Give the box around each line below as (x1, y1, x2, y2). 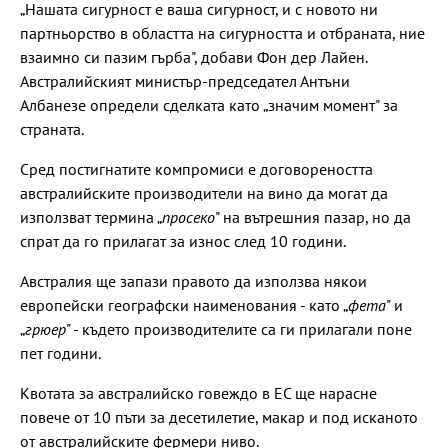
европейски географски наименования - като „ (20, 294, 348, 315)
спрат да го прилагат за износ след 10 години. (20, 230, 346, 251)
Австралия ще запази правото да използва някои (20, 270, 367, 291)
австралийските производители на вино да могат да (20, 182, 388, 203)
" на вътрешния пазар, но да (215, 206, 411, 227)
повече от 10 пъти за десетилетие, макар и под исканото (20, 406, 418, 427)
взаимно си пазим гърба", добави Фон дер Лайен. (20, 46, 367, 67)
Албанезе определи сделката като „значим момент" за (20, 94, 398, 115)
